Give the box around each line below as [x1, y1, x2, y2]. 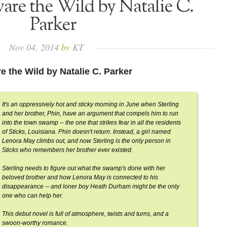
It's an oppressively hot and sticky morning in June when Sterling [2, 101, 179, 108]
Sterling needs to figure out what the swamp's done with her [2, 165, 165, 172]
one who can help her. [2, 192, 63, 199]
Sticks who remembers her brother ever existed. [2, 146, 133, 154]
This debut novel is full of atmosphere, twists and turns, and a [2, 210, 169, 217]
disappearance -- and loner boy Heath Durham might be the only [2, 183, 179, 190]
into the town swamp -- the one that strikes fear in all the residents [2, 119, 181, 126]
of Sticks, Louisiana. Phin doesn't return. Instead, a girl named [2, 128, 171, 135]
